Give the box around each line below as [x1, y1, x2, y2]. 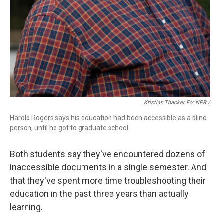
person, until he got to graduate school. [10, 124, 130, 132]
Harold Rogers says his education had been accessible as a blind [10, 114, 207, 122]
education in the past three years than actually [10, 189, 189, 199]
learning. [10, 202, 43, 213]
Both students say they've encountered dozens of [10, 149, 205, 160]
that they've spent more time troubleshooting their [10, 175, 206, 186]
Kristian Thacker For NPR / [144, 99, 210, 106]
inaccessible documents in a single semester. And [10, 162, 206, 173]
